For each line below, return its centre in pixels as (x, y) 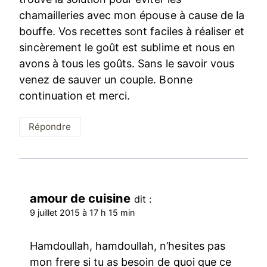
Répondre (50, 127)
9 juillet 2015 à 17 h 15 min (83, 212)
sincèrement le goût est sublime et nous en (127, 47)
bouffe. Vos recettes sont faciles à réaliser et (132, 31)
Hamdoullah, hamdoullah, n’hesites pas (128, 246)
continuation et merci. (75, 95)
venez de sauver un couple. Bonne (106, 79)
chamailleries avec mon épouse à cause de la (132, 15)
